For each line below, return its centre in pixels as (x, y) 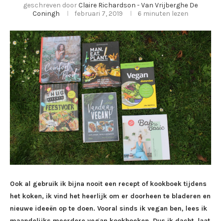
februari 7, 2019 (99, 14)
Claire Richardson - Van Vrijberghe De (138, 5)
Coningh (46, 14)
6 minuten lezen (163, 14)
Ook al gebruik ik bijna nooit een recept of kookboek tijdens (108, 184)
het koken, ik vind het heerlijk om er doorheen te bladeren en (110, 196)
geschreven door (51, 5)
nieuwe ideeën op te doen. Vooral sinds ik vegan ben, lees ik (109, 209)
